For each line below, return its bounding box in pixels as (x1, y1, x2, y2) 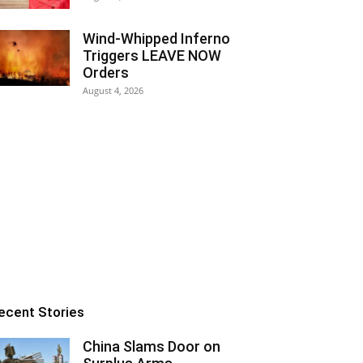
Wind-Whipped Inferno (83, 30, 230, 47)
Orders (83, 64, 129, 81)
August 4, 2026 (83, 84, 143, 96)
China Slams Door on (83, 338, 220, 355)
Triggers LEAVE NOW (83, 47, 221, 64)
